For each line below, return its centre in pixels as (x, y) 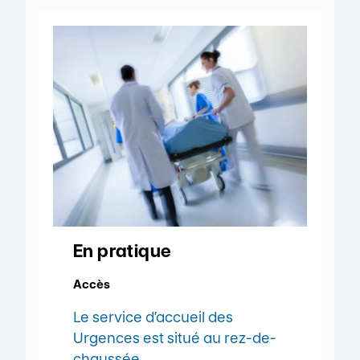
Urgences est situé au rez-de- (174, 337)
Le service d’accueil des (153, 317)
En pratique (122, 251)
